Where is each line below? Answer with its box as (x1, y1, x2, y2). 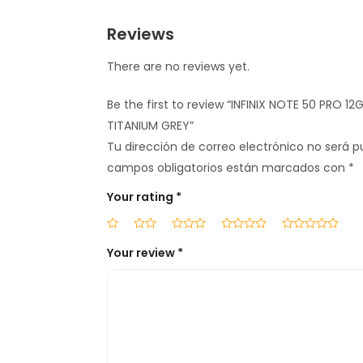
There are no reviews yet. (106, 58, 250, 75)
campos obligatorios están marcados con (106, 160, 348, 177)
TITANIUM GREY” (106, 117, 194, 135)
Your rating (106, 189, 176, 206)
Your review (106, 245, 177, 262)
